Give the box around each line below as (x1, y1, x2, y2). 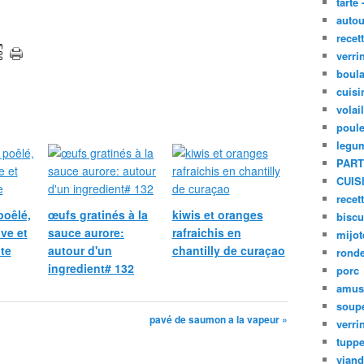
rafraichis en (171, 224, 241, 240)
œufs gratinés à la (48, 206, 148, 223)
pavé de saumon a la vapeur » (149, 312, 288, 327)
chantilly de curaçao (171, 242, 285, 258)
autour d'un (48, 242, 112, 258)
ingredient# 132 (48, 260, 134, 276)
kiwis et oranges (171, 206, 263, 223)
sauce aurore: (48, 224, 124, 240)
